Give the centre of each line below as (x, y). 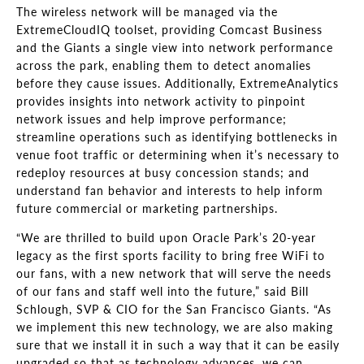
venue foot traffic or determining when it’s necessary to (178, 155)
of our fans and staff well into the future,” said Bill (162, 291)
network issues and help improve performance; (152, 119)
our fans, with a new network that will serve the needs (174, 273)
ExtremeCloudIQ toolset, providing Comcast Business (169, 30)
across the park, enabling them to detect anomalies (164, 65)
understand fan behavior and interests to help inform (170, 191)
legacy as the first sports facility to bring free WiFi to (171, 256)
